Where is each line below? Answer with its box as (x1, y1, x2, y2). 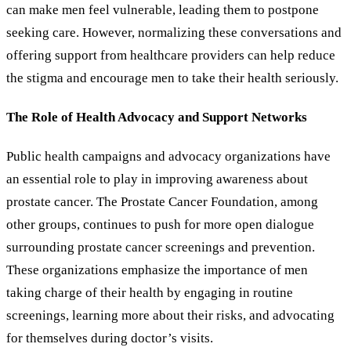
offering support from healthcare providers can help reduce (6, 47, 335, 63)
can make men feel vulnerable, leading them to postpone (6, 2, 319, 17)
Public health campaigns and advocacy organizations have (6, 149, 331, 165)
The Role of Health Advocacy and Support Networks (6, 109, 307, 125)
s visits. (172, 331, 213, 346)
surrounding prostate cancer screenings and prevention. (6, 240, 315, 255)
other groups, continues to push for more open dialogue (6, 217, 314, 233)
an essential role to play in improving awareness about (6, 172, 308, 187)
